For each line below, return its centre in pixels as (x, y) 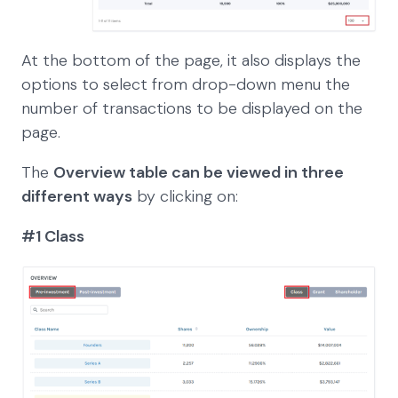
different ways (77, 197)
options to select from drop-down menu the (186, 85)
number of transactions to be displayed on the (192, 109)
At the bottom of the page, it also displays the (191, 61)
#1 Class (53, 237)
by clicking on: (185, 197)
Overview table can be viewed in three (199, 173)
